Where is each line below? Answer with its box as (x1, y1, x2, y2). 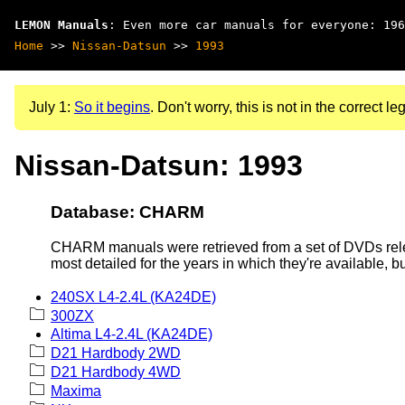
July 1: (29, 99, 74, 115)
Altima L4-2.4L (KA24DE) (51, 325, 212, 342)
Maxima (51, 382, 101, 399)
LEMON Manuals (14, 18, 108, 32)
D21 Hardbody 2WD (51, 344, 181, 361)
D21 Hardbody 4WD (51, 363, 181, 380)
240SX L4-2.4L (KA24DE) (51, 288, 216, 305)
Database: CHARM (51, 202, 204, 221)
